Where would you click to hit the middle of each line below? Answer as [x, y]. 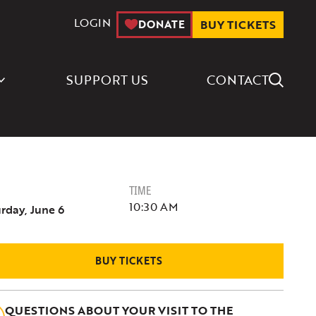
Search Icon [281, 72]
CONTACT [237, 80]
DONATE [162, 24]
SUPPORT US [107, 80]
